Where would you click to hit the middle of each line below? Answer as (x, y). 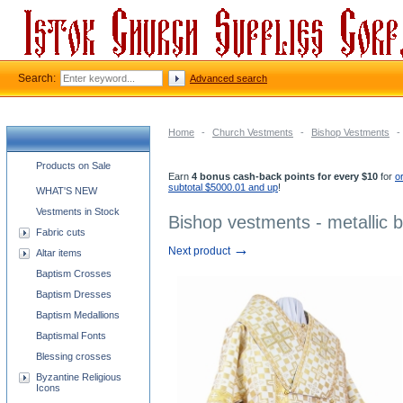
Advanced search (228, 78)
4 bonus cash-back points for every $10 (285, 176)
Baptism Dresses (74, 294)
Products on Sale (73, 166)
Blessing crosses (74, 356)
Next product (201, 251)
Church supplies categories (78, 163)
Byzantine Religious (79, 377)
